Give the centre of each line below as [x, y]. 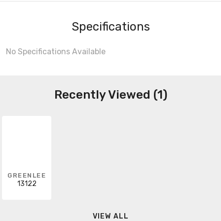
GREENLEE [27, 175]
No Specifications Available [56, 51]
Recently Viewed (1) [110, 94]
